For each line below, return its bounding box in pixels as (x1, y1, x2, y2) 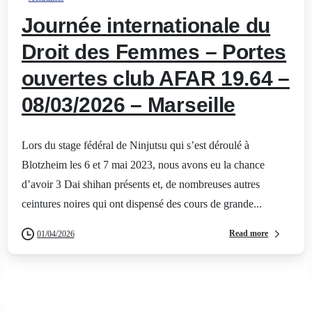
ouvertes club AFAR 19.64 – (21, 66, 290, 90)
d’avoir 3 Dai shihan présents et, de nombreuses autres (21, 178, 260, 190)
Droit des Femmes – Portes (21, 40, 287, 63)
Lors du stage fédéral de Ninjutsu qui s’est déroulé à (21, 139, 249, 151)
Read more (229, 228, 269, 239)
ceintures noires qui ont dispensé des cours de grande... (21, 197, 262, 210)
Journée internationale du (21, 13, 271, 37)
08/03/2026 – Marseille (21, 93, 236, 116)
